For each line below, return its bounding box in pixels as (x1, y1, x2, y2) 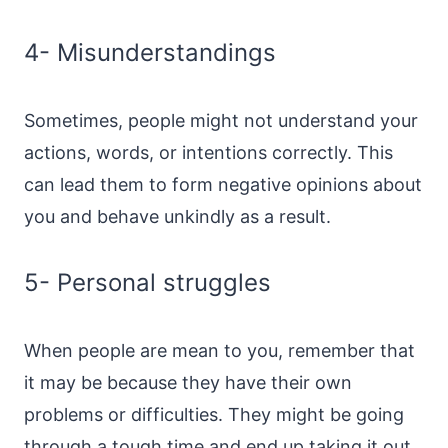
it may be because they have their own (24, 372, 352, 393)
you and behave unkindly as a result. (24, 206, 331, 227)
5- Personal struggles (24, 268, 271, 297)
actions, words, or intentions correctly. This (24, 142, 393, 163)
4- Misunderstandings (24, 38, 276, 67)
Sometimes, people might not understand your (24, 110, 418, 131)
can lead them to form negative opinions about (24, 174, 422, 195)
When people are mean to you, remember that (24, 340, 415, 361)
